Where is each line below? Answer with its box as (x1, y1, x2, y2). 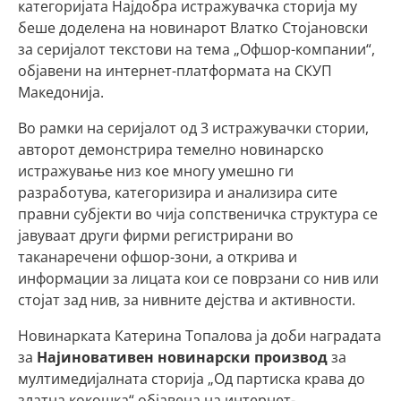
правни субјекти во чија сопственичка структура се (18, 204, 378, 224)
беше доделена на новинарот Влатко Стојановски (18, 18, 368, 38)
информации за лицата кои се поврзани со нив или (18, 269, 379, 288)
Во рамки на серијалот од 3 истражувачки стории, (18, 118, 369, 138)
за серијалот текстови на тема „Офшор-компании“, (18, 39, 375, 59)
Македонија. (18, 82, 104, 102)
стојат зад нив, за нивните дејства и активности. (18, 290, 355, 310)
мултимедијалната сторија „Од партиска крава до (18, 369, 365, 388)
